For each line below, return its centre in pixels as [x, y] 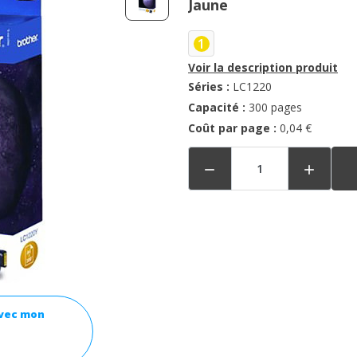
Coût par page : [232, 128]
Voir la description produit [263, 68]
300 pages [274, 108]
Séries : [209, 87]
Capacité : [217, 108]
